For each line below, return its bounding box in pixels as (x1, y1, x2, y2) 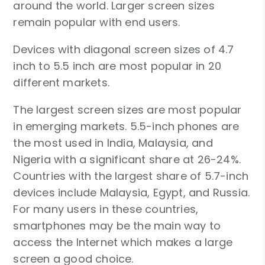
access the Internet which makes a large (13, 234, 233, 250)
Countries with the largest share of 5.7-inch (13, 168, 249, 183)
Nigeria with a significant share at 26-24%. (13, 151, 241, 167)
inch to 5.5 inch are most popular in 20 (13, 58, 222, 73)
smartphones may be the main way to (13, 218, 221, 233)
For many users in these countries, (13, 201, 199, 216)
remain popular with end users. (13, 14, 180, 30)
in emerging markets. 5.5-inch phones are (13, 118, 240, 134)
